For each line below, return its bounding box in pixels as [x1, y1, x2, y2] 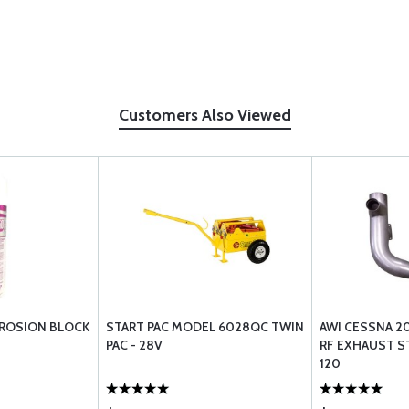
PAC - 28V [106, 337, 163, 353]
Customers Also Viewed [118, 105, 291, 125]
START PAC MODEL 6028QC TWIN [106, 319, 304, 335]
